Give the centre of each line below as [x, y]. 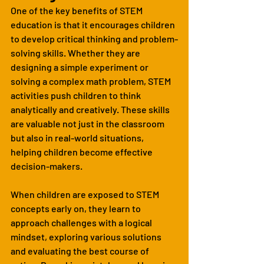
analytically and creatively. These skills [91, 109]
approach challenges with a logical [82, 222]
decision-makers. [47, 166]
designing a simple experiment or [80, 67]
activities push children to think [77, 95]
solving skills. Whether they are [76, 52]
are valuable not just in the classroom [88, 123]
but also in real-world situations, [78, 137]
